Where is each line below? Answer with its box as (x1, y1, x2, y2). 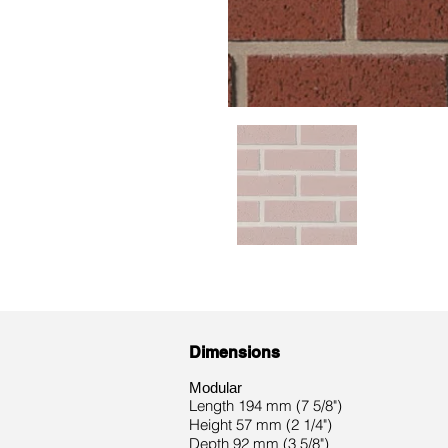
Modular (189, 379, 242, 396)
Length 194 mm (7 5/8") (189, 396, 342, 415)
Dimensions (189, 343, 280, 362)
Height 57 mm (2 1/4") (189, 415, 332, 434)
